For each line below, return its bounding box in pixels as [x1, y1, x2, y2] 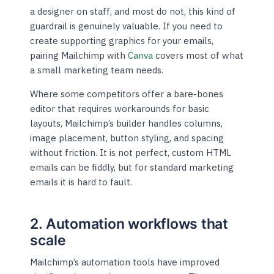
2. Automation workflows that [30, 215, 228, 233]
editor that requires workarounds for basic [30, 103, 210, 115]
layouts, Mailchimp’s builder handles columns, [30, 117, 223, 130]
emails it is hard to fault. [30, 176, 133, 188]
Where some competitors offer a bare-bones [30, 88, 224, 100]
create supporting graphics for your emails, [30, 35, 214, 47]
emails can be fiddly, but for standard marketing [30, 161, 234, 174]
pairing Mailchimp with [30, 50, 128, 62]
